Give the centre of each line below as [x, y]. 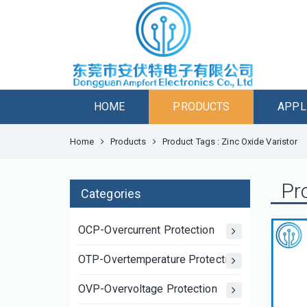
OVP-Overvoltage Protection [148, 289]
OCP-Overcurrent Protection [146, 230]
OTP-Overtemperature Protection [159, 259]
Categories [111, 194]
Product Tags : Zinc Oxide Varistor [230, 142]
